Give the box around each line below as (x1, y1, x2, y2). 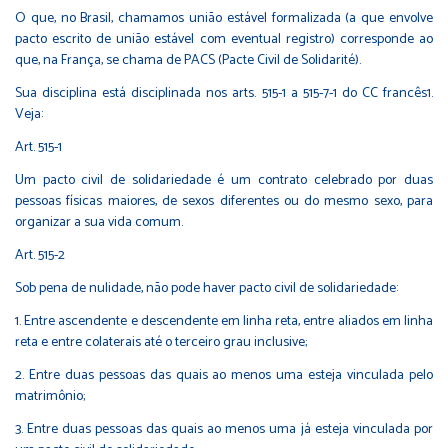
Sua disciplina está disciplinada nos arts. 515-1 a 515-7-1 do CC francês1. (15, 81, 433, 105)
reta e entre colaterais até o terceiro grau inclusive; (15, 330, 307, 354)
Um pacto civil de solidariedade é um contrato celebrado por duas (15, 168, 433, 192)
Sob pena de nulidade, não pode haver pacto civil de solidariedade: (15, 276, 398, 300)
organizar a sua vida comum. (15, 210, 183, 234)
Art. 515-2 (15, 243, 65, 267)
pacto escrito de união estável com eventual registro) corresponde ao (15, 27, 433, 51)
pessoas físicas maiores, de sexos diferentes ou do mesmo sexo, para (15, 189, 433, 213)
